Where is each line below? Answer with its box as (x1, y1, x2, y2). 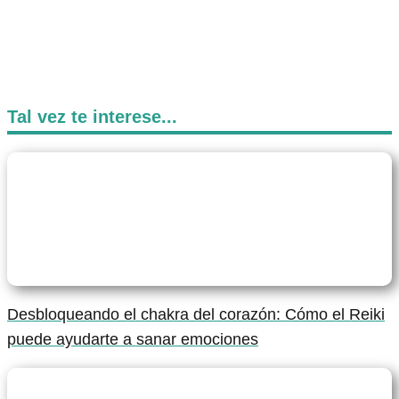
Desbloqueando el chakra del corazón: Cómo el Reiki (7, 305, 385, 324)
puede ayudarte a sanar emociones (7, 330, 258, 349)
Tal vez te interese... (7, 107, 177, 127)
